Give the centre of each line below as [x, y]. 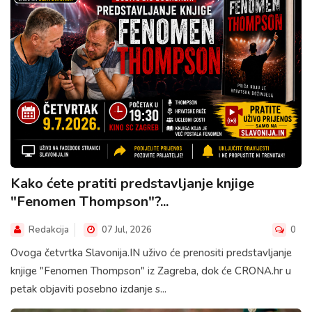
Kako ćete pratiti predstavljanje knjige [132, 183]
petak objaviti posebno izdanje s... [88, 289]
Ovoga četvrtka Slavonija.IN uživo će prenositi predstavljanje [151, 252]
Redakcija [49, 229]
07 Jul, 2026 [126, 229]
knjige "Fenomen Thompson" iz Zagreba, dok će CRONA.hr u [151, 271]
